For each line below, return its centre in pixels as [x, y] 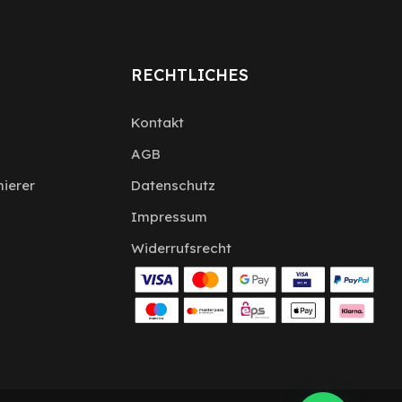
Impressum [169, 217]
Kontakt [157, 123]
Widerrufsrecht [181, 249]
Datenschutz [173, 186]
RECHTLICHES [189, 75]
